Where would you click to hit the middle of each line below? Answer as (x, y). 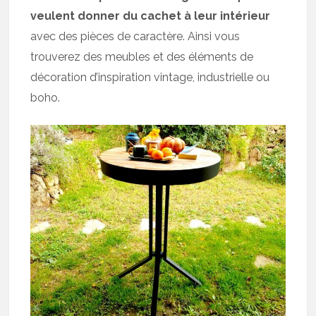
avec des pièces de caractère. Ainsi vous (135, 37)
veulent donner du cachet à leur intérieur (151, 16)
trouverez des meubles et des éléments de (142, 57)
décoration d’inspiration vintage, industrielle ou (150, 78)
